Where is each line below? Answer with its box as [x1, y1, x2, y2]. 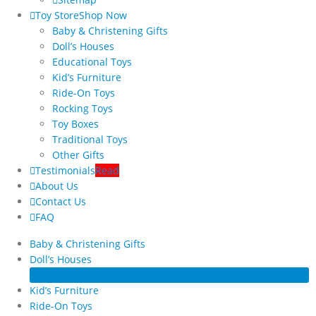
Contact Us [35, 194, 86, 208]
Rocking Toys [52, 101, 113, 115]
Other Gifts [52, 147, 104, 162]
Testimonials [35, 163, 95, 177]
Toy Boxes [52, 116, 99, 130]
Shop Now [79, 8, 127, 22]
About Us [35, 178, 78, 193]
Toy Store [35, 8, 79, 22]
